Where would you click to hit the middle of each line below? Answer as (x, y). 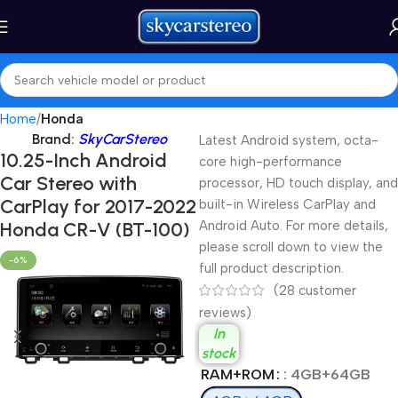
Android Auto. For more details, (294, 226)
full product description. (271, 268)
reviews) (225, 313)
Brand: (55, 139)
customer (326, 291)
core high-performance (271, 162)
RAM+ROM (238, 374)
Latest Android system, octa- (289, 140)
